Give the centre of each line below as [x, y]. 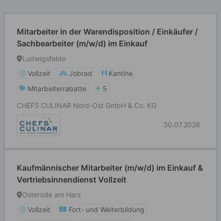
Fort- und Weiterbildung [107, 209]
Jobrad [81, 73]
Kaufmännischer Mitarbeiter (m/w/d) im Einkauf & [110, 168]
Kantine [121, 73]
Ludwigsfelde [44, 58]
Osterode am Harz [52, 195]
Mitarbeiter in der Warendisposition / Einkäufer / [107, 32]
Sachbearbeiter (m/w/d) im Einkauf [82, 43]
